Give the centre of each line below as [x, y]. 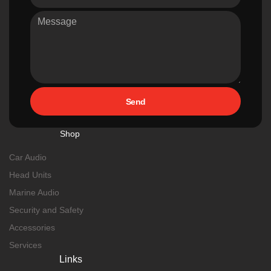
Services [25, 245]
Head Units [30, 175]
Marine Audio [34, 192]
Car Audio [28, 157]
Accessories [32, 227]
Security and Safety [46, 210]
